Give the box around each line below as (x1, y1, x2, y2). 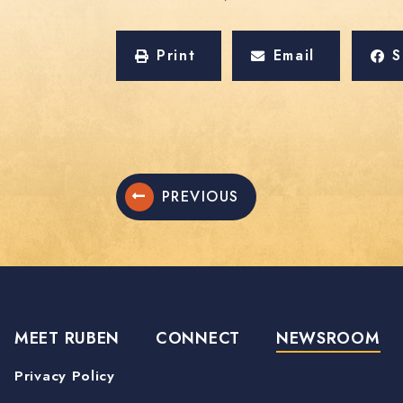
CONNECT (156, 327, 240, 351)
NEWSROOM (275, 327, 381, 351)
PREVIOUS (161, 186, 239, 208)
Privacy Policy (14, 365, 115, 387)
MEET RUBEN (14, 327, 120, 351)
